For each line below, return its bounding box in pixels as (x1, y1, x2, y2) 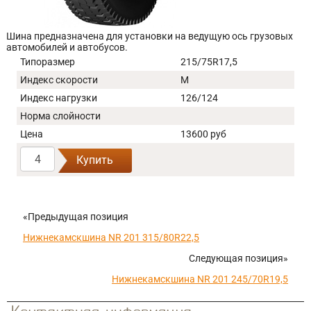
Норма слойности (20, 110, 101, 121)
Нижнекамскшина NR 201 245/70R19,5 (112, 274, 288, 285)
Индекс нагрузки (20, 92, 97, 103)
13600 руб (180, 128, 226, 140)
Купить (76, 153, 113, 167)
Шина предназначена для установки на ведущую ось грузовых (6, 31, 293, 42)
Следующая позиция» (189, 253, 288, 264)
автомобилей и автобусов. (6, 42, 128, 53)
